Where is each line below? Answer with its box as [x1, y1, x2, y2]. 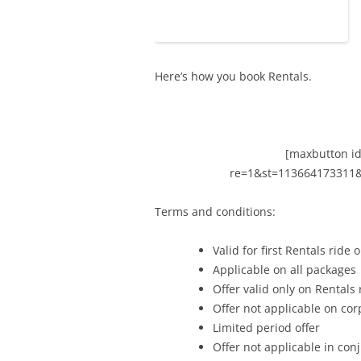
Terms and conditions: [155, 203, 276, 219]
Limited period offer [213, 319, 320, 335]
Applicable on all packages [213, 261, 356, 277]
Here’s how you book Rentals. [155, 68, 312, 84]
